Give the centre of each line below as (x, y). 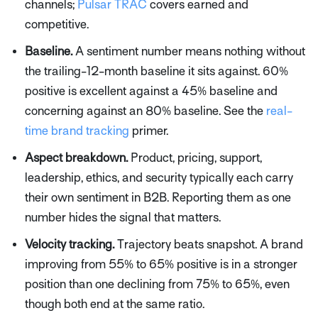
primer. (149, 131)
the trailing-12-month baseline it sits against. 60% (157, 72)
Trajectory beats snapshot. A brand (209, 245)
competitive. (57, 25)
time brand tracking (77, 131)
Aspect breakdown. (76, 158)
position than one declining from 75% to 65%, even (157, 285)
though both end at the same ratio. (115, 305)
